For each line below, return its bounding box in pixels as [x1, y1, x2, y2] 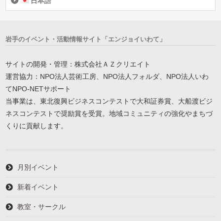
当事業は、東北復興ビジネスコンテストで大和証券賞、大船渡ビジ [5, 97, 213, 105]
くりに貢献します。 [5, 121, 68, 130]
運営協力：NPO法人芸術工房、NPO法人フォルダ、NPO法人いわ [5, 72, 209, 80]
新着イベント [17, 183, 59, 191]
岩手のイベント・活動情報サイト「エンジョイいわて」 [5, 35, 166, 43]
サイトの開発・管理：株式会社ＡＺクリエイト [5, 60, 151, 68]
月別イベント [17, 163, 59, 171]
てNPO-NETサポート [5, 84, 72, 93]
